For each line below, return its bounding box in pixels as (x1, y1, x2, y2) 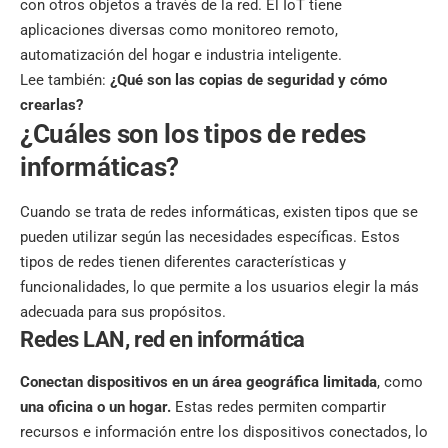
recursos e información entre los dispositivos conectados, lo (20, 422, 428, 441)
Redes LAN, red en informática (20, 326, 305, 352)
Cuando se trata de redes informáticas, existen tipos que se (20, 202, 418, 221)
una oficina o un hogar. (20, 397, 171, 416)
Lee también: (20, 71, 110, 90)
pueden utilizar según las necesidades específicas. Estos (20, 227, 400, 246)
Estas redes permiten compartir (171, 397, 386, 416)
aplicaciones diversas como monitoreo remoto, (20, 21, 338, 40)
